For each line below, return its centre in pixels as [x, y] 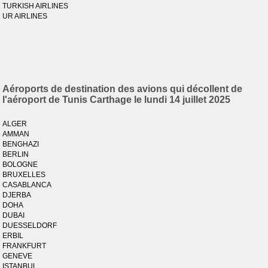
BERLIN [16, 154]
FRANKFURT [25, 246]
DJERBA [17, 195]
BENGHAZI [21, 144]
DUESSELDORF [30, 226]
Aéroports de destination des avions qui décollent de [123, 89]
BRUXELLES [24, 175]
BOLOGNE [20, 165]
